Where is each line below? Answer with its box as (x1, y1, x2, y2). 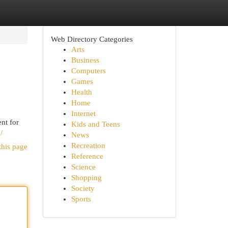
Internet (71, 109, 96, 118)
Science (71, 163, 96, 171)
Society (71, 184, 95, 192)
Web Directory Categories (50, 35, 133, 43)
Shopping (71, 174, 102, 182)
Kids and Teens (71, 120, 120, 128)
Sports (71, 195, 91, 203)
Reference (71, 152, 103, 160)
